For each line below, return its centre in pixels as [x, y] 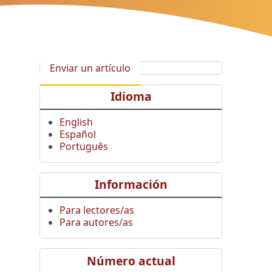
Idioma [131, 97]
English [76, 122]
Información [131, 185]
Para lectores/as [97, 210]
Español [78, 134]
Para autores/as [97, 222]
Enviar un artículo [90, 68]
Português [84, 146]
